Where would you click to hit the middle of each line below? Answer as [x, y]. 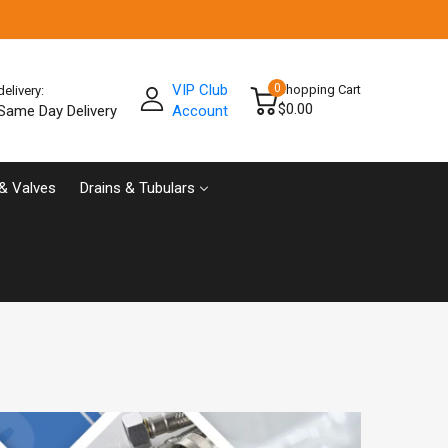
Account [199, 110]
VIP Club [199, 89]
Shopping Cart [319, 90]
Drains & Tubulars [137, 187]
